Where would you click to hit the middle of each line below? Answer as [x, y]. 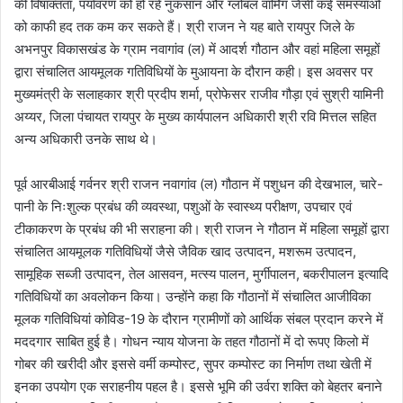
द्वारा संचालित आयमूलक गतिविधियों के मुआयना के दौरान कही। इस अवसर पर [194, 71]
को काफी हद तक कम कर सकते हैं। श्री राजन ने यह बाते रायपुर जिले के [184, 26]
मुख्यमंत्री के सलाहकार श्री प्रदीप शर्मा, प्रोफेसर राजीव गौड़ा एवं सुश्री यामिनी [199, 94]
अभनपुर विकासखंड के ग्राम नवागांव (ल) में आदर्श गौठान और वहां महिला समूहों [197, 49]
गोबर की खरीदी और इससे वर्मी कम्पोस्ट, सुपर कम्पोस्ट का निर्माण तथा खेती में [193, 363]
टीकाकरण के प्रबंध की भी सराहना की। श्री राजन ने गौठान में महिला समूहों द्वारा [201, 228]
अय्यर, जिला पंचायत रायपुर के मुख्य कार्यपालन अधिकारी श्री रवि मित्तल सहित [195, 116]
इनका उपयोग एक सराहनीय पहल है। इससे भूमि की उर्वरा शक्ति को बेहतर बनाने [198, 386]
